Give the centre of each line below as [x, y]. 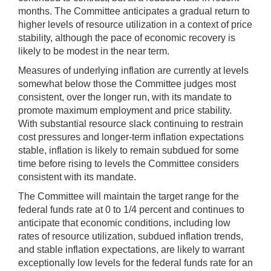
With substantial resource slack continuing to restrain [131, 123]
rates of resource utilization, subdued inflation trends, [131, 236]
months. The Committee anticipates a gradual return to [134, 11]
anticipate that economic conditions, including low [124, 223]
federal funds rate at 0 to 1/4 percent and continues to [131, 209]
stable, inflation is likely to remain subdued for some [129, 150]
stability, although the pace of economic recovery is [127, 38]
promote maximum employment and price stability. [125, 110]
